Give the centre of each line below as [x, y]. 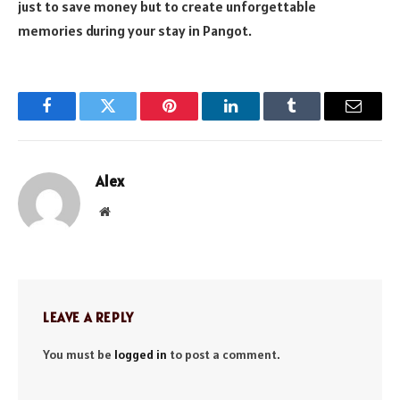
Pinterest [196, 119]
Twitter [130, 119]
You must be [79, 354]
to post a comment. [224, 354]
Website [129, 210]
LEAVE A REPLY [88, 317]
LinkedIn [258, 119]
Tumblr [314, 119]
